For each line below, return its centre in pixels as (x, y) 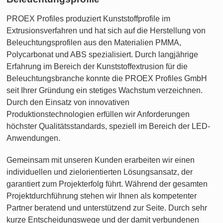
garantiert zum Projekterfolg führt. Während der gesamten (107, 184)
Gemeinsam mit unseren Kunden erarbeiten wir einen (101, 160)
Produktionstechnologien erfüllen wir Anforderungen (98, 114)
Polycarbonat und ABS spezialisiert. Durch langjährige (103, 54)
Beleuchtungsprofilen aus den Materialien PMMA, (94, 42)
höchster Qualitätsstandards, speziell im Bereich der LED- (109, 126)
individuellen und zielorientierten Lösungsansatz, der (100, 172)
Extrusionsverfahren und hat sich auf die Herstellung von (106, 30)
